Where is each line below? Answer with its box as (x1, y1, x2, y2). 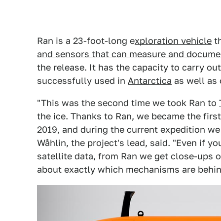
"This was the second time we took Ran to (37, 98, 219, 108)
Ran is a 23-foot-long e (37, 36, 135, 46)
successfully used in (37, 75, 128, 86)
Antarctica (128, 75, 172, 86)
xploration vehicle (135, 36, 212, 46)
